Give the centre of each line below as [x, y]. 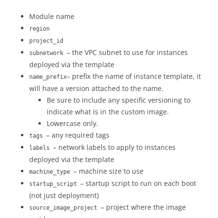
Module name [52, 16]
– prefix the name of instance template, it [134, 76]
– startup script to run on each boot [138, 183]
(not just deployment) [64, 195]
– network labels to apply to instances [114, 147]
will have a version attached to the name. [96, 88]
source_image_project [65, 208]
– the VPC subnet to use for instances [127, 52]
